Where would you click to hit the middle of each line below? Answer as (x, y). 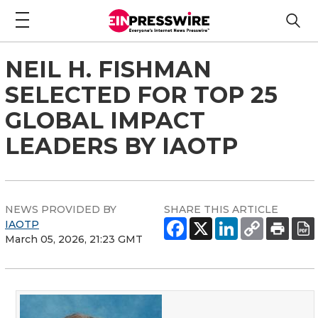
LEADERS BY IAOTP (121, 146)
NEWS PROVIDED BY (61, 209)
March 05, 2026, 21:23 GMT (74, 239)
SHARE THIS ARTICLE (221, 209)
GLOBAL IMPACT (105, 120)
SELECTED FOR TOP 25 (141, 94)
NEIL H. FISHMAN (108, 69)
